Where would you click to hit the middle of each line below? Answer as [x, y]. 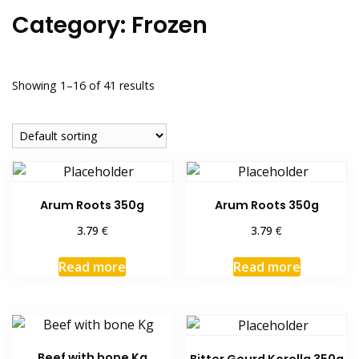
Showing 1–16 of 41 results [83, 85]
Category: [72, 24]
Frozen [169, 24]
